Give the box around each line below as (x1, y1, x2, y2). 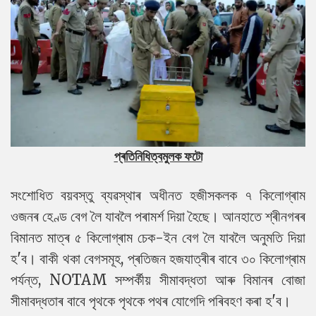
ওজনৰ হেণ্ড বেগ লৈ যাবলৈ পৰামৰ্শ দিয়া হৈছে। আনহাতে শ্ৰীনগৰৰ (11, 207, 305, 226)
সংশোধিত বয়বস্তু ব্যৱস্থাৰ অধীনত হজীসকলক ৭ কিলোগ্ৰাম (11, 186, 305, 205)
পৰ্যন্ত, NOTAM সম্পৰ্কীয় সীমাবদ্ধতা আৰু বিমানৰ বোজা (11, 271, 305, 289)
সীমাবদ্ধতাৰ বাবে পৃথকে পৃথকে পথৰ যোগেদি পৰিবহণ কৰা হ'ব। (11, 292, 291, 310)
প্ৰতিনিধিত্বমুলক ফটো (114, 148, 202, 165)
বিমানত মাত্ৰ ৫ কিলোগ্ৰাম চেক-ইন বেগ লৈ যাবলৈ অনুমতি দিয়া (11, 229, 305, 247)
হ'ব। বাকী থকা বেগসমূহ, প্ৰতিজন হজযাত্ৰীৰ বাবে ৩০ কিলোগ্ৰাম (11, 250, 305, 268)
